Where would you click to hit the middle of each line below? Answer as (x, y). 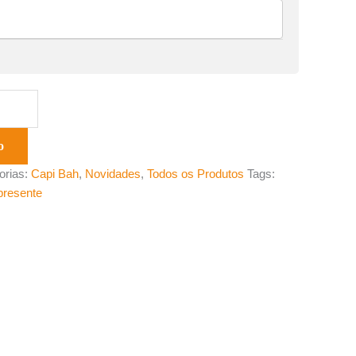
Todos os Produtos (195, 174)
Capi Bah (55, 174)
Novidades (113, 174)
